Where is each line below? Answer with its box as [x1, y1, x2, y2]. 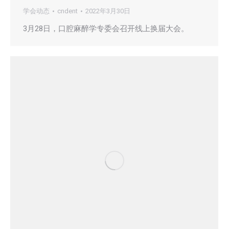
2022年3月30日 [85, 7, 130, 15]
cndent [57, 7, 78, 15]
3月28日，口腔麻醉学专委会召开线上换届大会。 [23, 24, 189, 34]
